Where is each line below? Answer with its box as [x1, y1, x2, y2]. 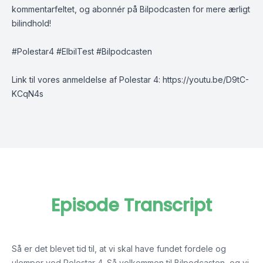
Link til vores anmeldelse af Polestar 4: [12, 75, 163, 85]
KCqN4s [12, 89, 43, 99]
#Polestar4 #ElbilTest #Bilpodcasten [12, 46, 152, 56]
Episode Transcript [51, 193, 212, 218]
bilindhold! [12, 18, 51, 28]
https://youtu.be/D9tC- [163, 75, 249, 85]
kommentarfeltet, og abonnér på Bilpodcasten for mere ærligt [12, 4, 250, 14]
